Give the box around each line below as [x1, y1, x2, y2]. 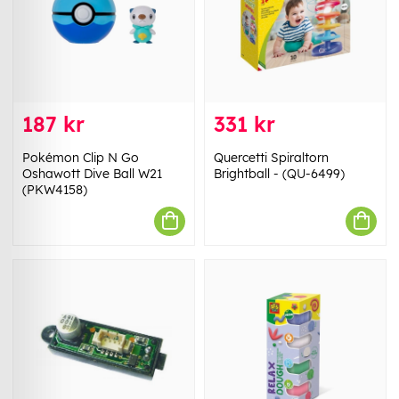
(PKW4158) [22, 181, 87, 198]
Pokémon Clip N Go [22, 149, 139, 166]
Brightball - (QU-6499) [214, 165, 345, 182]
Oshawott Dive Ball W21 [22, 165, 162, 182]
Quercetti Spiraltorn [214, 149, 329, 166]
